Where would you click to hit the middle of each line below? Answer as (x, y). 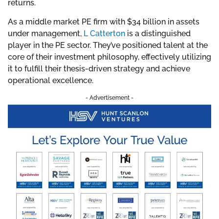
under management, (46, 33)
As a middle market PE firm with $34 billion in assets (104, 22)
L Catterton (104, 33)
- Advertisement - (109, 98)
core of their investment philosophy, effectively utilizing (109, 57)
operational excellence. (51, 80)
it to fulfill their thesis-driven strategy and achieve (99, 68)
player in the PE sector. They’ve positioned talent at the (108, 45)
